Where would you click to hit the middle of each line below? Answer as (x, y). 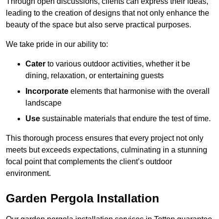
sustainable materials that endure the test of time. (125, 119)
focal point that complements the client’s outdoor (89, 162)
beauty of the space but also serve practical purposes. (99, 25)
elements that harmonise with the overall (139, 91)
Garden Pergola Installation (83, 198)
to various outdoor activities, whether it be (118, 64)
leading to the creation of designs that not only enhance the (108, 13)
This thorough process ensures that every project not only (105, 138)
